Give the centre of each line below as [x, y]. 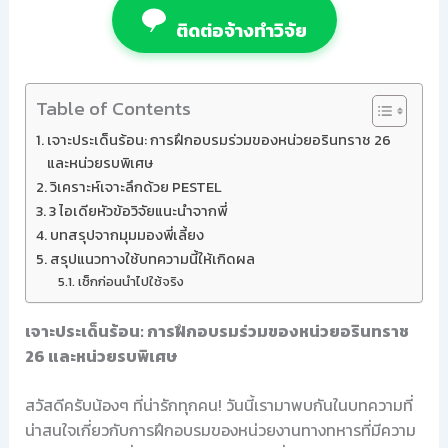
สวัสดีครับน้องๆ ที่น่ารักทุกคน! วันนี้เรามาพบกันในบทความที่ [218, 405]
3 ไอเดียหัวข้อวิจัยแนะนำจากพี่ [137, 211]
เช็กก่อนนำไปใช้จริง [131, 281]
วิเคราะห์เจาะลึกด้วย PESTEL [135, 187]
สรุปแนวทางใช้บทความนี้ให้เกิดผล [152, 259]
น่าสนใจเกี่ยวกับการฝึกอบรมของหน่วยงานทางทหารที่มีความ [220, 430]
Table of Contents [113, 108]
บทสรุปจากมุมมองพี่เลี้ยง [126, 235]
